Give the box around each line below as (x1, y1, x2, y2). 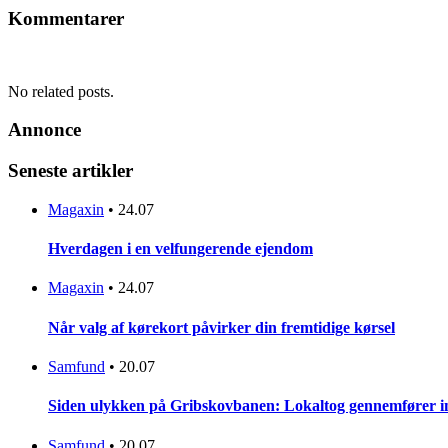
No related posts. (8, 82, 114, 100)
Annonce (8, 119, 81, 141)
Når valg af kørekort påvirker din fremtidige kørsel (48, 318, 395, 336)
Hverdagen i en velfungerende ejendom (48, 240, 313, 258)
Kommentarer (8, 8, 124, 30)
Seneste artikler (8, 160, 133, 182)
